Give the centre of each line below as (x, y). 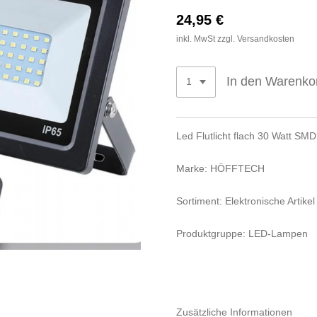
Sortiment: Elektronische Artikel (246, 201)
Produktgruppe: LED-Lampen (242, 233)
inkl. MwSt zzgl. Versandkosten (235, 38)
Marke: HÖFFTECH (220, 168)
